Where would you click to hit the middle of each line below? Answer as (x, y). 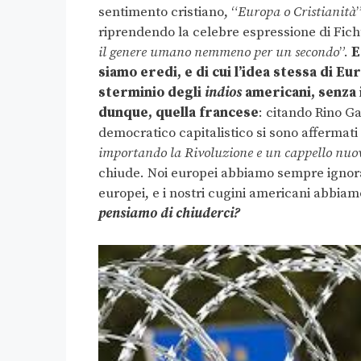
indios (223, 93)
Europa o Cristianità (297, 12)
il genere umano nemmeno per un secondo (219, 53)
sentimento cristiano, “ (168, 12)
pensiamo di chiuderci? (169, 214)
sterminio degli (151, 93)
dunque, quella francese (178, 113)
